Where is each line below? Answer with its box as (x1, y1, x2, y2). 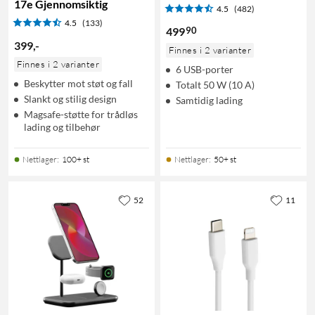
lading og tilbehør (24, 120, 101, 133)
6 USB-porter (176, 63, 233, 75)
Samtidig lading (176, 94, 243, 106)
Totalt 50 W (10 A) (176, 78, 255, 91)
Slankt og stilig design (24, 92, 117, 105)
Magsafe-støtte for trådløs (24, 108, 138, 120)
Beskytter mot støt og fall (24, 77, 133, 89)
